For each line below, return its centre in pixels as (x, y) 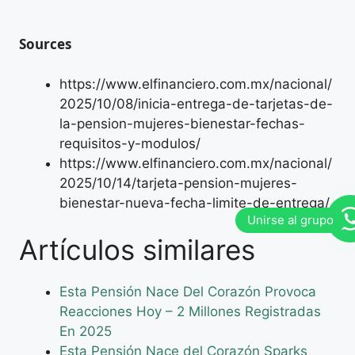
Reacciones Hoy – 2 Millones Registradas (190, 312)
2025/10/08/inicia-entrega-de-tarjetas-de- (196, 103)
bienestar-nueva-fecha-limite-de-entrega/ (195, 202)
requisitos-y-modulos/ (130, 143)
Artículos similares (137, 250)
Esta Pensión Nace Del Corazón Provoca (188, 292)
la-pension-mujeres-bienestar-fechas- (182, 123)
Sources (45, 44)
